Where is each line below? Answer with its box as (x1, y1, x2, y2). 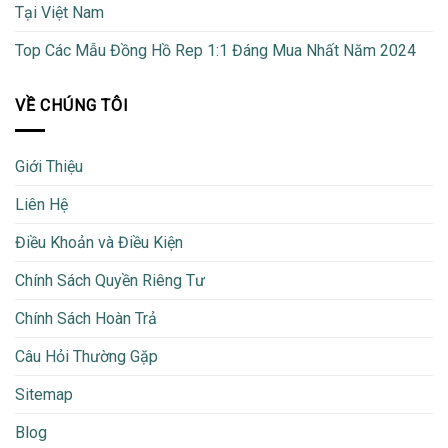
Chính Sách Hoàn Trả (15, 309, 157, 328)
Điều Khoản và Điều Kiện (15, 233, 183, 252)
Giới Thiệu (15, 157, 83, 176)
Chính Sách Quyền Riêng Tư (15, 271, 205, 290)
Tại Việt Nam (15, 3, 104, 23)
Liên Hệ (15, 195, 68, 214)
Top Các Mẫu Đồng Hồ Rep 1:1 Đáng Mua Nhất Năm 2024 (15, 41, 416, 61)
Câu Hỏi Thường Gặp (15, 347, 158, 366)
